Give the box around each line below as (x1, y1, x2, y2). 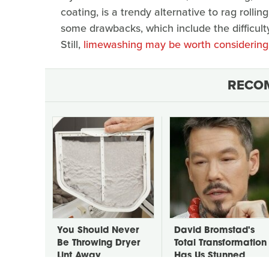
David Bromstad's (174, 226, 255, 235)
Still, (61, 36, 83, 52)
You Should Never (57, 226, 139, 235)
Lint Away (57, 251, 101, 261)
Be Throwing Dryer (57, 238, 140, 248)
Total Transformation (174, 238, 267, 248)
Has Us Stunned (174, 251, 245, 261)
